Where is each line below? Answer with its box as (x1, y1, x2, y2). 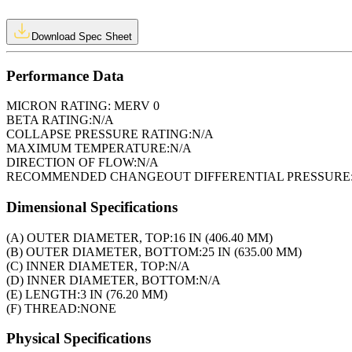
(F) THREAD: (6, 301, 80, 315)
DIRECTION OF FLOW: (6, 156, 137, 170)
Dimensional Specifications (6, 198, 178, 215)
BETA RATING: (6, 113, 92, 127)
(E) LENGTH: (6, 287, 80, 301)
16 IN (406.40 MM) (173, 230, 273, 244)
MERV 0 (111, 99, 159, 113)
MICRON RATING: (6, 99, 111, 113)
